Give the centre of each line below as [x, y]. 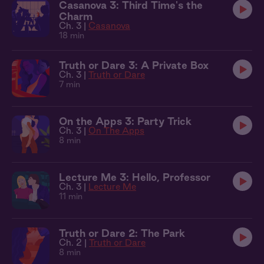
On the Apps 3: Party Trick [125, 121]
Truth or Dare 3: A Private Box [134, 65]
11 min [71, 196]
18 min [72, 35]
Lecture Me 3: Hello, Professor [135, 177]
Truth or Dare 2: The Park [122, 233]
